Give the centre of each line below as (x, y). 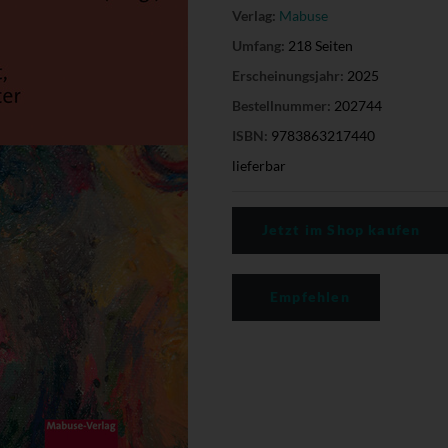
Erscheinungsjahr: (287, 75)
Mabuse (303, 15)
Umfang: (258, 45)
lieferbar (258, 165)
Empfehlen (307, 296)
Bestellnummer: (281, 105)
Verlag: (253, 15)
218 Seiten (318, 45)
